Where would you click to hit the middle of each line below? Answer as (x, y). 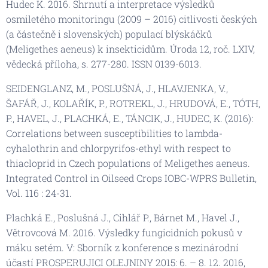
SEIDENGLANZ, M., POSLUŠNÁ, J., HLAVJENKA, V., (117, 88)
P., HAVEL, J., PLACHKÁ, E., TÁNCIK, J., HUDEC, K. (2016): (130, 118)
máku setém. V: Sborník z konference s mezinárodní (122, 247)
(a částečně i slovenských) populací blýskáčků (109, 33)
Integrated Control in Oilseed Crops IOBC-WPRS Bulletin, (131, 178)
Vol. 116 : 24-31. (39, 193)
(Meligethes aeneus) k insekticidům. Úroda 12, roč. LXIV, (130, 48)
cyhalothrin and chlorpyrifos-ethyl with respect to (118, 148)
